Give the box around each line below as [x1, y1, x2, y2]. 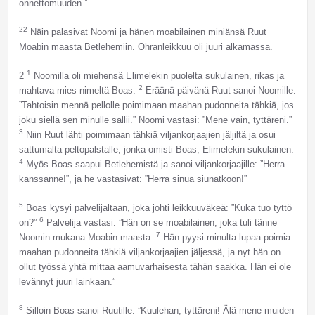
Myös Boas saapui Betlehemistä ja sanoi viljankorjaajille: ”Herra [22, 159, 285, 170]
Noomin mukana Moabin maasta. [18, 232, 156, 243]
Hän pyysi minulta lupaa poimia [160, 232, 290, 243]
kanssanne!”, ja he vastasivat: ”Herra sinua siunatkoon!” [18, 174, 247, 185]
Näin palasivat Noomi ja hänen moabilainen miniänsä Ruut [27, 27, 266, 38]
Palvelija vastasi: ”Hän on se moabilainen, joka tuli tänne [43, 217, 277, 229]
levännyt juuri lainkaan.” [18, 276, 115, 288]
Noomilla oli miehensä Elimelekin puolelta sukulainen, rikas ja [30, 70, 284, 82]
